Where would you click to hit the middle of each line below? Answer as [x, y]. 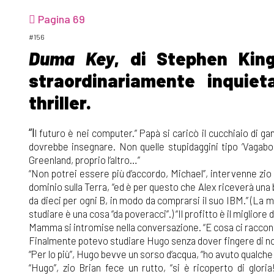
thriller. [60, 102]
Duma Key [72, 58]
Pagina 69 [60, 19]
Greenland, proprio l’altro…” [84, 159]
